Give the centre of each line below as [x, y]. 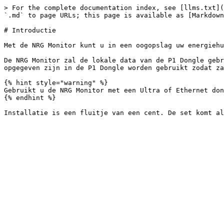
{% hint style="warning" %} [56, 83]
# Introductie [30, 30]
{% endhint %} [30, 98]
